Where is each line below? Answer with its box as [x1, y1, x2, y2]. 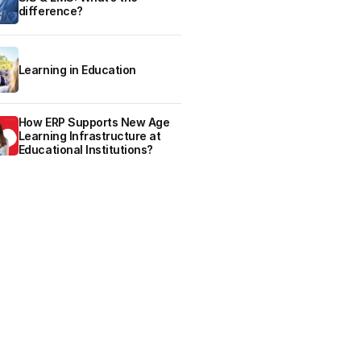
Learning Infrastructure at [18, 129, 161, 143]
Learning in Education [18, 63, 136, 77]
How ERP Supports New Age [18, 115, 170, 130]
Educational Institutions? [18, 143, 153, 157]
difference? [18, 4, 83, 19]
